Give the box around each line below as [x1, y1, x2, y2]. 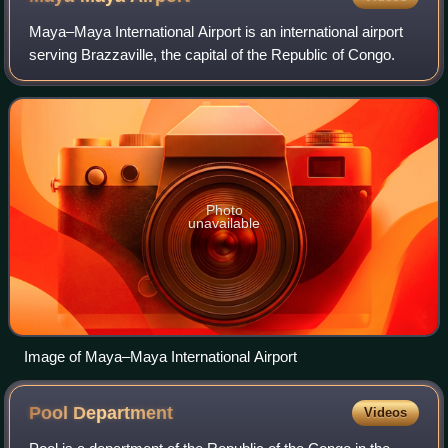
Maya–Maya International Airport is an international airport [29, 23, 404, 41]
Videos [363, 405, 407, 421]
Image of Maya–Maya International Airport [24, 348, 297, 366]
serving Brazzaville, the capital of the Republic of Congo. [29, 46, 396, 64]
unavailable [188, 215, 260, 232]
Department [73, 403, 174, 424]
